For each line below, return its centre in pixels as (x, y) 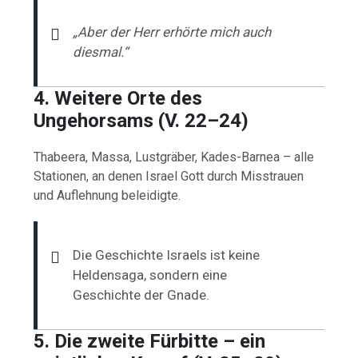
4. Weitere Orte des (118, 98)
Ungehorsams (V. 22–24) (141, 120)
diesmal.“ (101, 52)
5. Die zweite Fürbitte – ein (150, 341)
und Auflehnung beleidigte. (107, 195)
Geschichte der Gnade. (141, 294)
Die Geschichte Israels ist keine (167, 255)
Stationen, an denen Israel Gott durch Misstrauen (169, 176)
